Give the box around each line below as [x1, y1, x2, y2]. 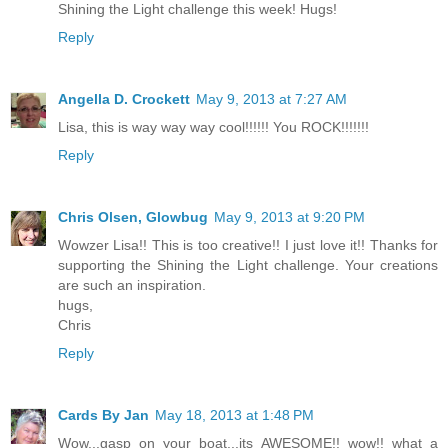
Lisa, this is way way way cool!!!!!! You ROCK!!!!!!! [58, 118, 369, 135]
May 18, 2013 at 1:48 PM [155, 406, 314, 423]
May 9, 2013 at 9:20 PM [214, 208, 365, 225]
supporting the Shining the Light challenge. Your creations [58, 256, 438, 273]
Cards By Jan [58, 406, 149, 423]
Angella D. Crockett [58, 90, 190, 107]
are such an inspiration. [58, 276, 206, 293]
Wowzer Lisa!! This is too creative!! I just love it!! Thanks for [58, 236, 438, 253]
